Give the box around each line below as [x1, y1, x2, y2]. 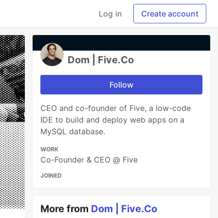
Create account [141, 9, 199, 18]
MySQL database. [40, 127, 106, 136]
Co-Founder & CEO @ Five [40, 155, 138, 164]
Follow [109, 80, 134, 90]
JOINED [40, 172, 62, 179]
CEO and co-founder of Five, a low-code [40, 103, 191, 113]
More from [40, 203, 91, 215]
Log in [99, 9, 122, 18]
